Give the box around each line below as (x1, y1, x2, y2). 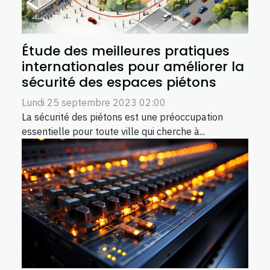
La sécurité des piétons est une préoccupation (22, 111, 223, 124)
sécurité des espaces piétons (22, 73, 216, 92)
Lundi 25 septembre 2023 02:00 (22, 96, 166, 109)
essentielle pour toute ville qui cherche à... (22, 125, 205, 138)
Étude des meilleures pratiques (22, 42, 230, 61)
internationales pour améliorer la (22, 57, 244, 77)
